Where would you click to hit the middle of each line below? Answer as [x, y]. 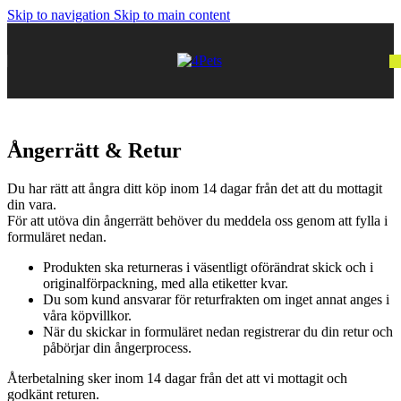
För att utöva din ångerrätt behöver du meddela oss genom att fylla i [197, 220]
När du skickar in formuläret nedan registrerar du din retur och [218, 331]
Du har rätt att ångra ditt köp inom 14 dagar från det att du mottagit [195, 188]
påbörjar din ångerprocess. [117, 347]
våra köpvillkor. [87, 315]
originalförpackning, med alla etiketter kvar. [166, 283]
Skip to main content [172, 15]
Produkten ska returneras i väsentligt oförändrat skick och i [208, 267]
